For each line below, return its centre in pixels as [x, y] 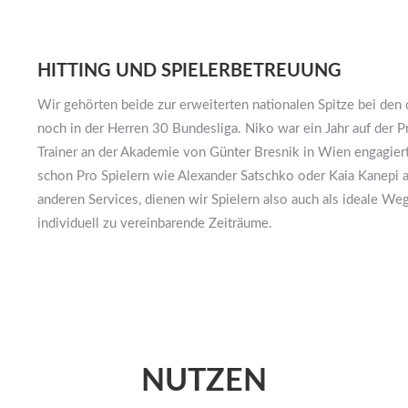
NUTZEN [204, 381]
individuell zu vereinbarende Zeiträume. [154, 223]
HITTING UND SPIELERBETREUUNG [189, 71]
